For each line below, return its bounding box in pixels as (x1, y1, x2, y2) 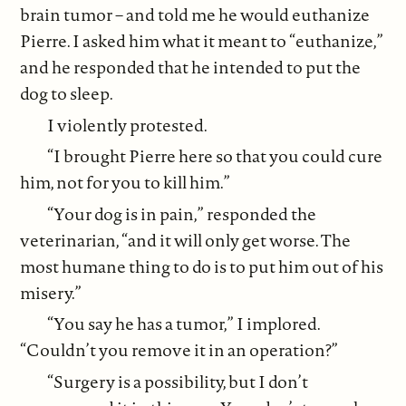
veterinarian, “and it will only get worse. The (20, 227, 352, 252)
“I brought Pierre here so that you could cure (47, 144, 383, 169)
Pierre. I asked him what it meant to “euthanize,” (20, 29, 384, 53)
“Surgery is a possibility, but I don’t (47, 369, 309, 393)
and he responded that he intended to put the (20, 55, 362, 80)
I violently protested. (47, 112, 208, 137)
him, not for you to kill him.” (20, 170, 231, 195)
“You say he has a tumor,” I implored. (47, 312, 321, 336)
